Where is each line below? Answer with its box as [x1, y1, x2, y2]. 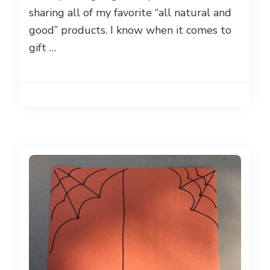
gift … [29, 40, 56, 55]
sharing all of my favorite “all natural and [29, 5, 231, 20]
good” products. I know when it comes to [29, 22, 231, 37]
